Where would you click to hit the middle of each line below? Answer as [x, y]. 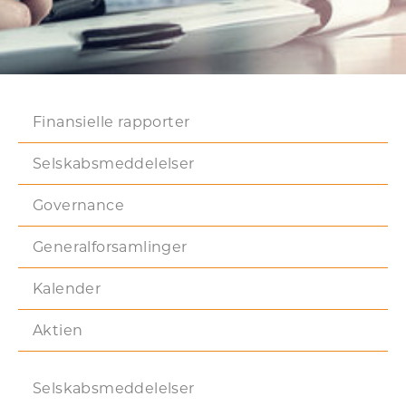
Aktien [58, 330]
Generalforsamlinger [110, 247]
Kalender [67, 289]
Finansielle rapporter [111, 122]
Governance [78, 205]
